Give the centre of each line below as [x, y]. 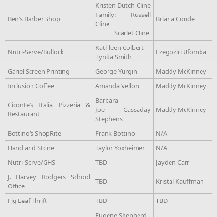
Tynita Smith [114, 56]
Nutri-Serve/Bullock [36, 52]
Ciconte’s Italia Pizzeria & [49, 104]
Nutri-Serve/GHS [31, 162]
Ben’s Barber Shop [34, 19]
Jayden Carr [173, 162]
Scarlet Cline [122, 33]
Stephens [109, 118]
